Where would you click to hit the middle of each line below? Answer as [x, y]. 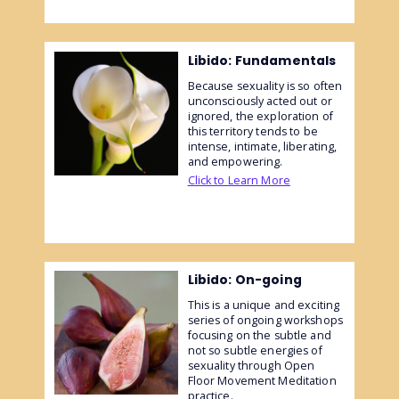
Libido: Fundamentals [262, 60]
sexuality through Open [251, 366]
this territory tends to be [252, 131]
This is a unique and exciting [264, 305]
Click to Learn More [239, 180]
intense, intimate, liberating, [262, 146]
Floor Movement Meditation [262, 381]
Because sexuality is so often [265, 85]
